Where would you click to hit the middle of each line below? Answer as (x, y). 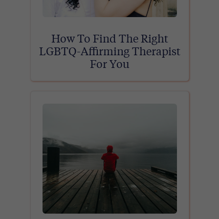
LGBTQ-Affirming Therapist (109, 53)
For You (109, 65)
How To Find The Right (109, 40)
